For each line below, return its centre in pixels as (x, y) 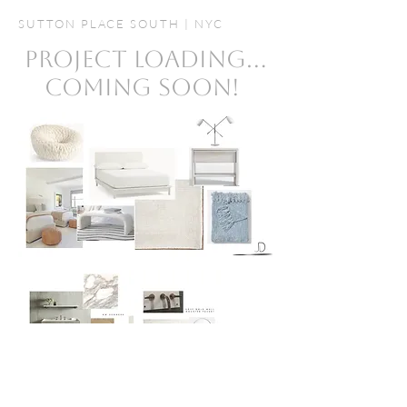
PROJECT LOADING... (145, 59)
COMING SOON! (145, 87)
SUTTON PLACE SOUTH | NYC (123, 24)
